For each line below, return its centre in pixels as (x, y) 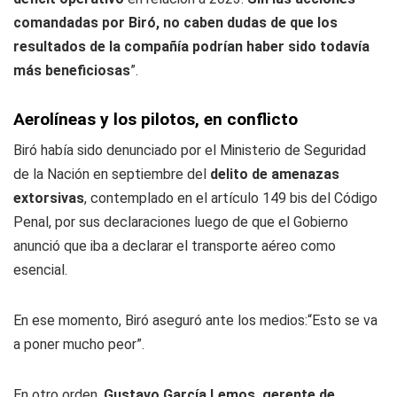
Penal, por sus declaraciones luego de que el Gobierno (181, 222)
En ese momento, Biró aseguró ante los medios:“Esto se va (195, 320)
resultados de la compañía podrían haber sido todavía (191, 47)
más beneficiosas (72, 70)
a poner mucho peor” (78, 344)
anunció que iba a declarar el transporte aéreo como (175, 246)
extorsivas (49, 198)
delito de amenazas (275, 174)
